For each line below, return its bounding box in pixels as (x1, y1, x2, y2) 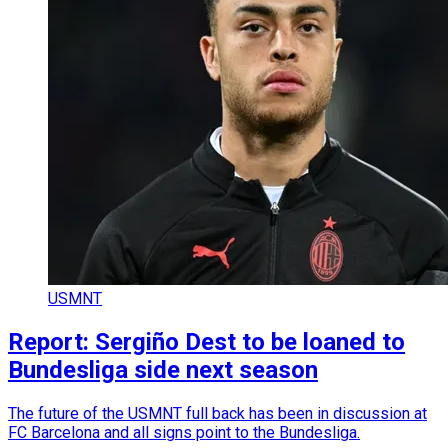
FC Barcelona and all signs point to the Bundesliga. (8, 422, 360, 442)
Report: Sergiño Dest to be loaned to (8, 327, 405, 356)
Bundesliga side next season (8, 355, 318, 384)
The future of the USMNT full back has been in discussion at (8, 403, 427, 423)
